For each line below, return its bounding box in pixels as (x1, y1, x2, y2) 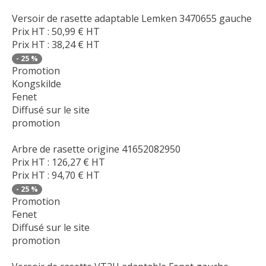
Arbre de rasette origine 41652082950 (12, 142, 180, 156)
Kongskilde (12, 77, 61, 91)
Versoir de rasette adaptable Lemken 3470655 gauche (12, 12, 252, 26)
